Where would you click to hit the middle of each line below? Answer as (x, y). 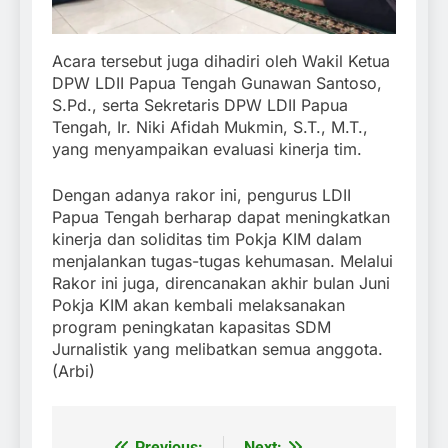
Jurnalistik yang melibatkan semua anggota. (217, 348)
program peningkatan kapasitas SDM (191, 326)
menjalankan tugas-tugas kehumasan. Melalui (222, 260)
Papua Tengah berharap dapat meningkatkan (221, 216)
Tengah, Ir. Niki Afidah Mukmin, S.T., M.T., (210, 126)
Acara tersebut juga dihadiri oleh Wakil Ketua (221, 60)
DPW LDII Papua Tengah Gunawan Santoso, (217, 82)
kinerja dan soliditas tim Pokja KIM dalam (207, 238)
